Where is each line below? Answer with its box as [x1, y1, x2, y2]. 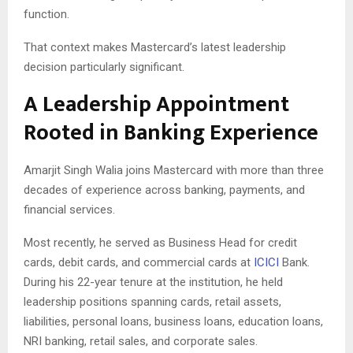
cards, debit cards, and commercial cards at [24, 255, 254, 270]
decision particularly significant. [24, 60, 184, 75]
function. [24, 7, 69, 22]
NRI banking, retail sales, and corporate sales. [24, 334, 258, 349]
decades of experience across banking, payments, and [24, 183, 305, 198]
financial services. [24, 203, 115, 217]
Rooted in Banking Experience [24, 114, 318, 152]
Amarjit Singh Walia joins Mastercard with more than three [24, 163, 324, 178]
